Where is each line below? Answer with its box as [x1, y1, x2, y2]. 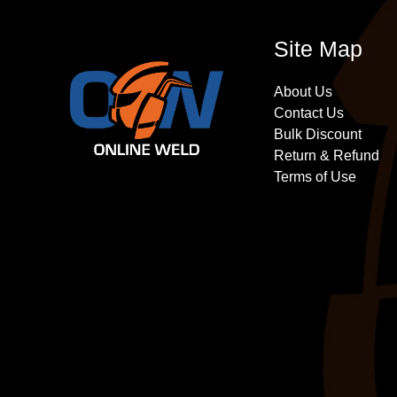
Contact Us [274, 105, 344, 121]
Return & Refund [274, 147, 379, 163]
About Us [274, 83, 332, 99]
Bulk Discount [274, 126, 362, 142]
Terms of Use [274, 168, 356, 184]
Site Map [274, 36, 362, 62]
